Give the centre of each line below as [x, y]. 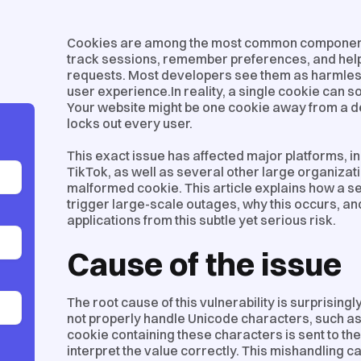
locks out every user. [131, 123]
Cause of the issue [204, 264]
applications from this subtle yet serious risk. [201, 220]
